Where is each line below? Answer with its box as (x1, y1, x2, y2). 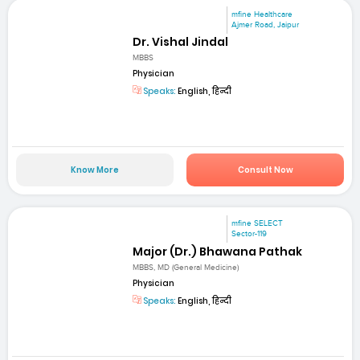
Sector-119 (231, 229, 268, 239)
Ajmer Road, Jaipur (231, 19, 300, 30)
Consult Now (237, 164, 293, 177)
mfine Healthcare (231, 9, 293, 19)
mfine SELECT (231, 219, 284, 229)
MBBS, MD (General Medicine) (133, 262, 239, 272)
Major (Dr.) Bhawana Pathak (133, 243, 303, 260)
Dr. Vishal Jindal (133, 33, 229, 50)
